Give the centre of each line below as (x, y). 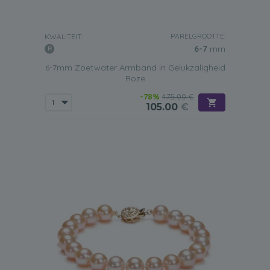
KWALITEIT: (64, 36)
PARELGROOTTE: (198, 36)
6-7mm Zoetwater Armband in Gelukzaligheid (135, 67)
